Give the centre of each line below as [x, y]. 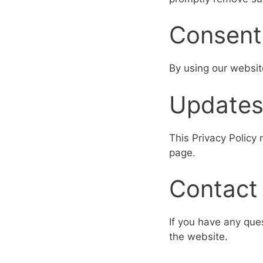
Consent [215, 35]
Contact [213, 189]
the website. [198, 237]
